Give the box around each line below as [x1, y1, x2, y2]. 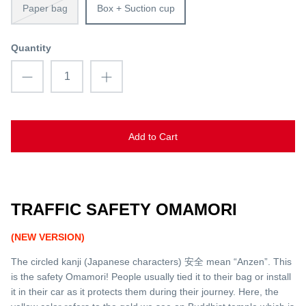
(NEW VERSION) [11, 232, 85, 243]
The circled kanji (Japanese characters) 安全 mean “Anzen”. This [11, 256, 292, 268]
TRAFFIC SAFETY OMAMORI [11, 200, 237, 219]
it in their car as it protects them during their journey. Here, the [11, 286, 279, 298]
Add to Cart [128, 130, 178, 142]
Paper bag [22, 3, 68, 14]
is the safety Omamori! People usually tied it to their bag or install [11, 271, 291, 283]
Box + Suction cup [96, 3, 175, 14]
